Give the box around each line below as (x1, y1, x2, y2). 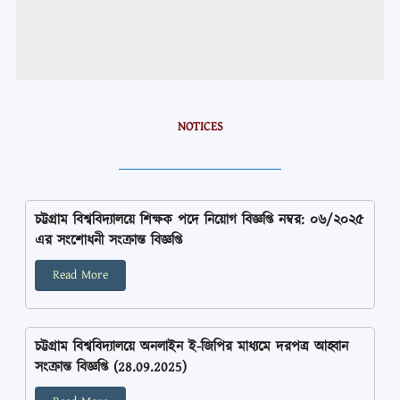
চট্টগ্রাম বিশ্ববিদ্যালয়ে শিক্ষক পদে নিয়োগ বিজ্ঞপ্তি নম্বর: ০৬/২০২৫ (35, 210, 364, 231)
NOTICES (177, 118, 223, 137)
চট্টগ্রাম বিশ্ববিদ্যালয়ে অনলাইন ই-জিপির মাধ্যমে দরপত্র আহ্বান (35, 337, 349, 358)
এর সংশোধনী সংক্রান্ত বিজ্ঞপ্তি (35, 230, 183, 252)
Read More (53, 266, 109, 285)
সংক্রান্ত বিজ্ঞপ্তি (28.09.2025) (35, 357, 187, 379)
